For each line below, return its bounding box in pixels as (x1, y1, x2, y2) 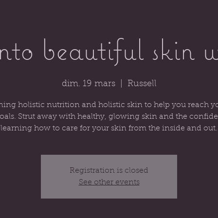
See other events (78, 179, 140, 186)
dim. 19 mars (61, 80, 115, 89)
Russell (127, 80, 157, 89)
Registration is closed (70, 167, 148, 175)
